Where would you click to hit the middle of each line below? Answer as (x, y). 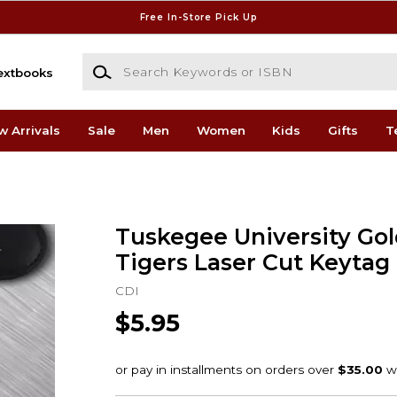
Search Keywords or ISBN (160, 62)
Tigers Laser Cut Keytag (252, 262)
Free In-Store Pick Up (198, 17)
